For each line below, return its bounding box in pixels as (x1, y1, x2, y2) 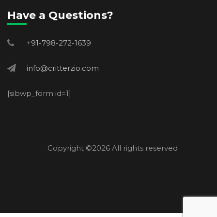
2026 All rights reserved (92, 143, 178, 153)
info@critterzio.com (27, 63, 99, 73)
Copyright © (47, 143, 92, 153)
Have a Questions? (7, 9, 113, 22)
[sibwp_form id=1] (7, 89, 71, 98)
